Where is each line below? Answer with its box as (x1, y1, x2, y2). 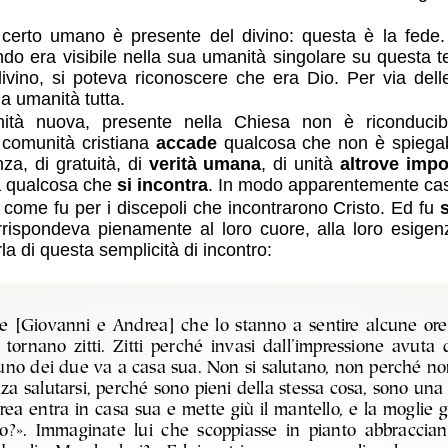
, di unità (261, 154, 340, 175)
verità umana (148, 154, 262, 175)
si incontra (116, 175, 208, 196)
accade (155, 133, 217, 154)
